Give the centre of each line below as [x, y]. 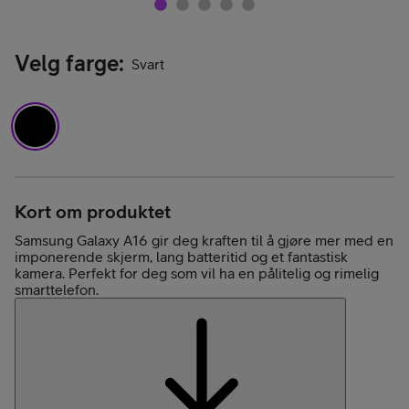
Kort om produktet [93, 211]
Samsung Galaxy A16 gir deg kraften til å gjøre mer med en [204, 240]
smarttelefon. [57, 289]
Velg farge [67, 63]
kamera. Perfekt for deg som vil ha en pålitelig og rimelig [197, 273]
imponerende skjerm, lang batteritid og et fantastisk [181, 256]
